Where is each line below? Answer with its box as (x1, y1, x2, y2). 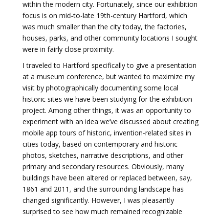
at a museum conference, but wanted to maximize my (22, 72, 195, 81)
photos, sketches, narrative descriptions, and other (22, 151, 183, 160)
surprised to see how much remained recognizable (22, 207, 182, 216)
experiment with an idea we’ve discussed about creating (22, 117, 198, 126)
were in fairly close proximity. (22, 44, 114, 54)
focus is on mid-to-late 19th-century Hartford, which (22, 11, 187, 20)
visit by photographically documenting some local (22, 83, 178, 92)
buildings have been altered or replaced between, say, (22, 173, 192, 182)
